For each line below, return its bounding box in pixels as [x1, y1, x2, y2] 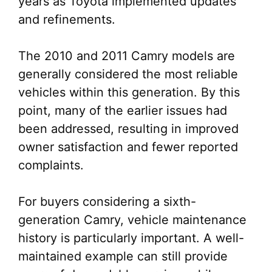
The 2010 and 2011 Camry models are [18, 49, 235, 63]
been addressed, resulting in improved [18, 121, 239, 136]
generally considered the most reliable [18, 67, 238, 81]
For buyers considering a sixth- [18, 194, 196, 209]
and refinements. [18, 12, 115, 27]
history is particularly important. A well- [18, 231, 244, 245]
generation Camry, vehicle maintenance [18, 212, 246, 227]
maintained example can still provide [18, 249, 228, 263]
